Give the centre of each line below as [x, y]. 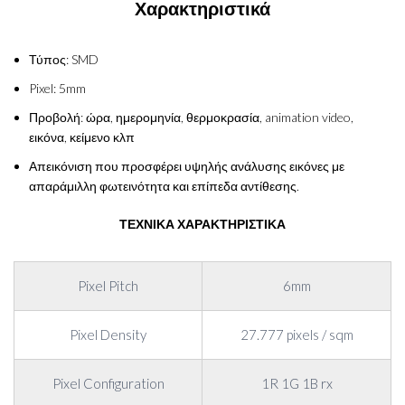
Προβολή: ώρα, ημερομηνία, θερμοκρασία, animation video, [191, 117]
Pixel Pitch [108, 286]
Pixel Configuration [108, 383]
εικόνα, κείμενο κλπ [82, 137]
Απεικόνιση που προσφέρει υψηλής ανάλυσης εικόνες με [187, 166]
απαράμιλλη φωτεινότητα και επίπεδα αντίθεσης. [164, 186]
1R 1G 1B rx [297, 383]
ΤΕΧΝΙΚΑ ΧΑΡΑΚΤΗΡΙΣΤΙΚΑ [202, 224]
